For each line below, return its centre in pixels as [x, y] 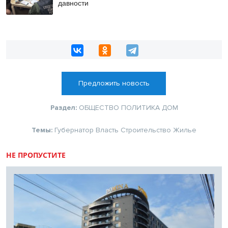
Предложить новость [114, 83]
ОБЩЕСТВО [99, 107]
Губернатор [74, 130]
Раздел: [64, 107]
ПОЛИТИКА [140, 107]
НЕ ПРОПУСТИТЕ [36, 155]
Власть [107, 130]
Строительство [146, 130]
